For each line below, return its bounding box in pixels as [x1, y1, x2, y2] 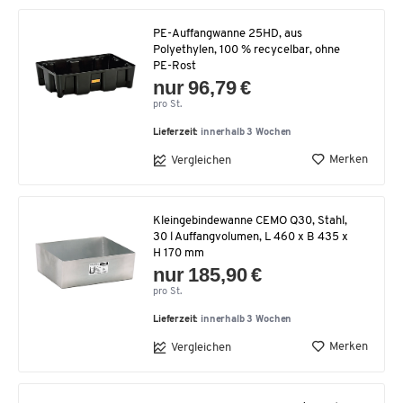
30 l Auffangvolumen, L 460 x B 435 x [153, 231, 348, 244]
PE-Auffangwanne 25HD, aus [153, 28, 302, 40]
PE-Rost [153, 60, 196, 73]
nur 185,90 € [153, 264, 263, 287]
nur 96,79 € [153, 76, 252, 100]
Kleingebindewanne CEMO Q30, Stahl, [153, 215, 347, 228]
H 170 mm [153, 247, 204, 260]
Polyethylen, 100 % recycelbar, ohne [153, 44, 340, 57]
